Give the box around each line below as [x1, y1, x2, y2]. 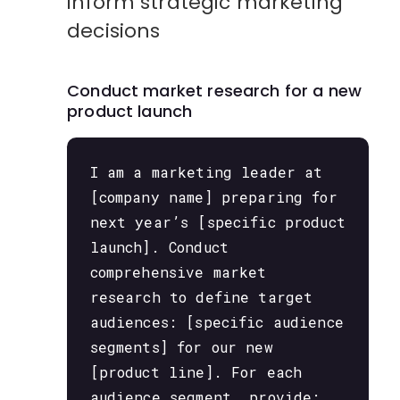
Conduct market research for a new [67, 79, 362, 102]
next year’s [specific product [89, 212, 346, 232]
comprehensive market [89, 262, 267, 282]
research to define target [89, 287, 313, 307]
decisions [67, 17, 161, 46]
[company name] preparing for [89, 187, 337, 207]
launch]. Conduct [89, 237, 229, 257]
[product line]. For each [89, 362, 303, 382]
